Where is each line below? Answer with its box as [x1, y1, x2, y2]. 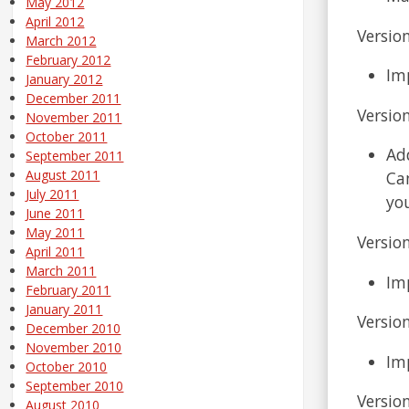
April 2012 [26, 13, 85, 31]
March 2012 [26, 32, 97, 50]
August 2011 [26, 166, 100, 184]
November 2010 [26, 339, 122, 357]
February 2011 [26, 281, 111, 299]
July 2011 [26, 185, 79, 204]
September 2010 [26, 377, 124, 395]
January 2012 [26, 70, 103, 89]
